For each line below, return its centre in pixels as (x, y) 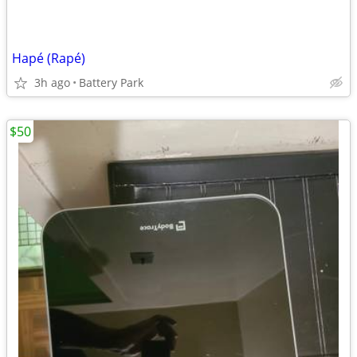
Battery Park (111, 82)
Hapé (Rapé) (49, 58)
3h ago (52, 82)
